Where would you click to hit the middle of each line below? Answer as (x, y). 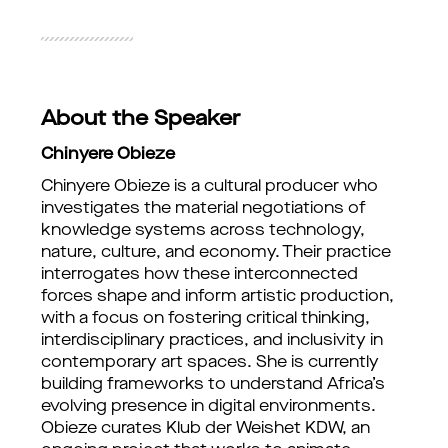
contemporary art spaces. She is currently (210, 363)
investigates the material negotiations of (203, 209)
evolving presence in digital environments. (208, 407)
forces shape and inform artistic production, (217, 297)
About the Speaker (140, 119)
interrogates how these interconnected (199, 275)
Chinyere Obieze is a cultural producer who (209, 187)
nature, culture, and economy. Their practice (216, 253)
